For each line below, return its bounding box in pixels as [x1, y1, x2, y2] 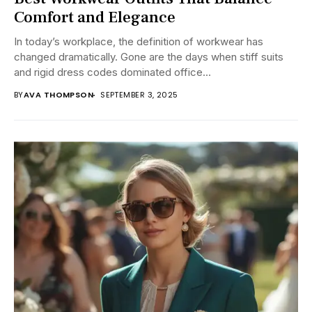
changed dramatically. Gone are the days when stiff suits [14, 50, 283, 64]
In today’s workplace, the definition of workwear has [14, 35, 263, 49]
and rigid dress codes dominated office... [14, 65, 211, 79]
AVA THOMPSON [23, 89, 94, 101]
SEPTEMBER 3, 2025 [100, 89, 178, 101]
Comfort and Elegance [14, 7, 175, 29]
